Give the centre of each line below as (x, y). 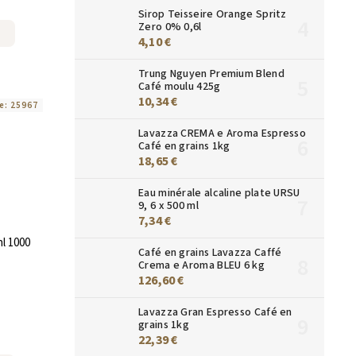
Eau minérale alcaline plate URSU (219, 193)
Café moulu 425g (180, 86)
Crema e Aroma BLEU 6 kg (201, 265)
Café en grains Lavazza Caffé (210, 252)
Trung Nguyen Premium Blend (211, 74)
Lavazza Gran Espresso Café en (215, 312)
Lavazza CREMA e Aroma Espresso (222, 133)
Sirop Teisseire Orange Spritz (213, 14)
